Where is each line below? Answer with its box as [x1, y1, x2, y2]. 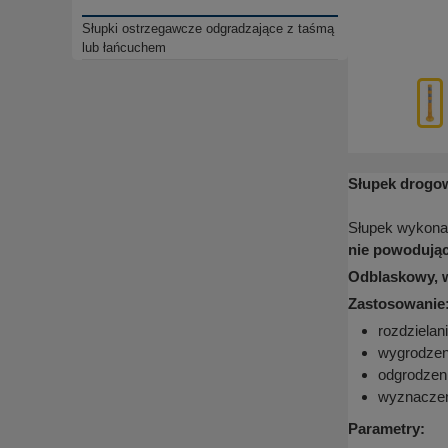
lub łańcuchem [82, 40, 166, 56]
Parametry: [348, 420, 425, 438]
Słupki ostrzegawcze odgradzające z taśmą [82, 21, 334, 37]
